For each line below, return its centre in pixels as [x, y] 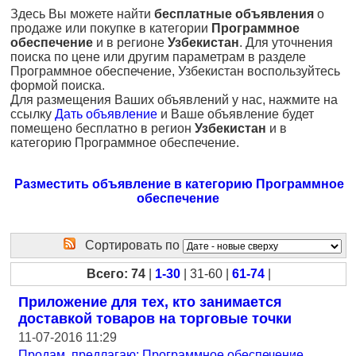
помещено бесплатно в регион [103, 128]
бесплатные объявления [234, 14]
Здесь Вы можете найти [82, 14]
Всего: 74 [116, 274]
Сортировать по [129, 245]
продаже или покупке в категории [111, 28]
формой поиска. [58, 85]
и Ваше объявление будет [236, 114]
